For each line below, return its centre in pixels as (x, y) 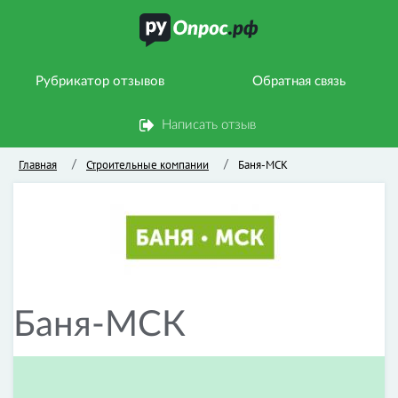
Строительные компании (147, 165)
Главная (38, 165)
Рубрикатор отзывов (99, 81)
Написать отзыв (209, 125)
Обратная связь (298, 81)
